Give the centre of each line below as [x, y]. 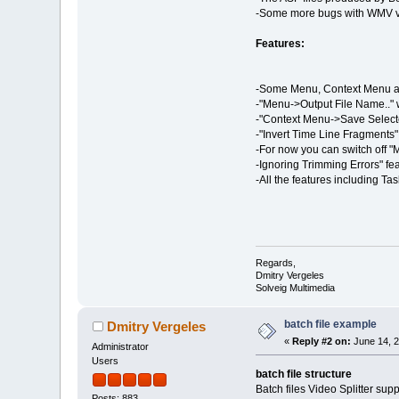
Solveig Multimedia [295, 287]
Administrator [121, 346]
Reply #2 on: [322, 341]
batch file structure [303, 374]
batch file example [331, 324]
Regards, [275, 262]
